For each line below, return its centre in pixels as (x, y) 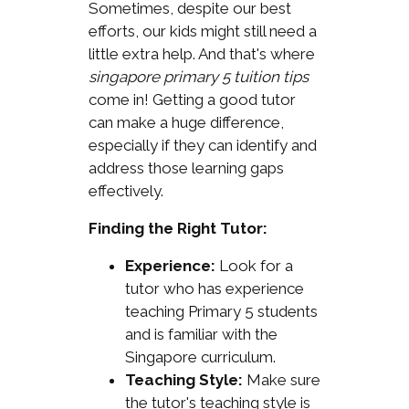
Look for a (254, 265)
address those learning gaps (186, 168)
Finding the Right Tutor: (178, 228)
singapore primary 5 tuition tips (198, 76)
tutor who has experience (214, 288)
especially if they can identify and (202, 145)
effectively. (126, 190)
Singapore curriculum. (200, 357)
